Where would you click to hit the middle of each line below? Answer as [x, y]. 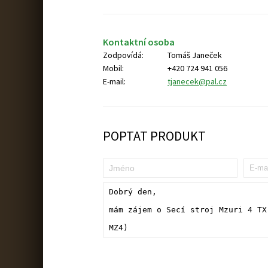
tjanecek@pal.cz [197, 81]
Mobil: [113, 68]
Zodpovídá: [123, 55]
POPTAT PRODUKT [154, 136]
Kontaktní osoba [139, 42]
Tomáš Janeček [195, 55]
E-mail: [114, 81]
